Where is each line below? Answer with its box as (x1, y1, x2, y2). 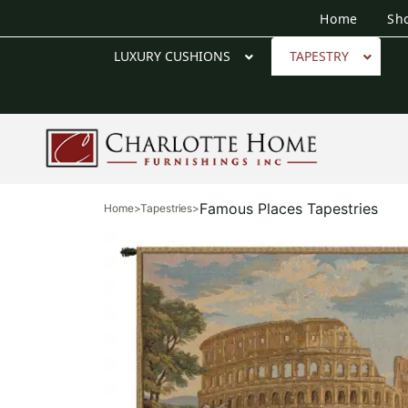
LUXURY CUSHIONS (113, 46, 230, 65)
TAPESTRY (289, 46, 349, 65)
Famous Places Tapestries (199, 199, 379, 218)
